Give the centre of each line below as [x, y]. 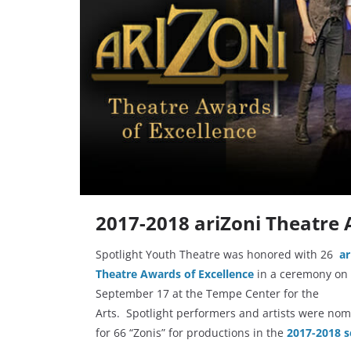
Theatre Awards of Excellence [175, 274]
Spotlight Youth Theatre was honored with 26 [217, 255]
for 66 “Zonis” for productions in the [191, 333]
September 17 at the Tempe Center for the [207, 294]
